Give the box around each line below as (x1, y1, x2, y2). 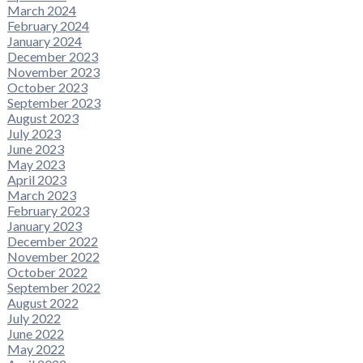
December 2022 (6, 233, 98, 249)
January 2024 (6, 32, 82, 49)
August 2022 (6, 294, 79, 310)
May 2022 (6, 340, 65, 357)
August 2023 (6, 109, 79, 126)
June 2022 (6, 325, 64, 341)
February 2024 (6, 17, 89, 33)
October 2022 (6, 263, 88, 280)
